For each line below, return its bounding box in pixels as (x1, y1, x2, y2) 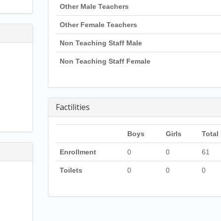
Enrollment (59, 148, 96, 156)
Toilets (59, 166, 82, 174)
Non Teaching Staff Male (59, 39, 142, 47)
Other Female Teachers (59, 21, 137, 29)
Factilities (55, 102, 90, 112)
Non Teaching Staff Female (59, 57, 150, 65)
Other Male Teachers (59, 2, 129, 10)
